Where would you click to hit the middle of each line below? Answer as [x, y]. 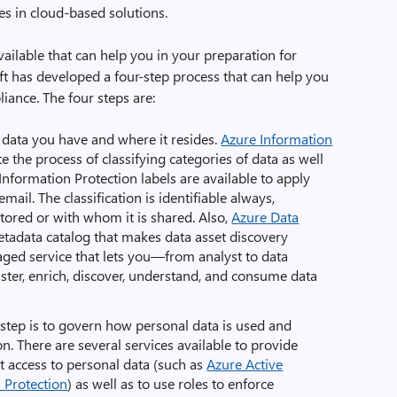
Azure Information [277, 139]
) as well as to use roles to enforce [171, 383]
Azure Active [245, 364]
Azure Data [265, 217]
